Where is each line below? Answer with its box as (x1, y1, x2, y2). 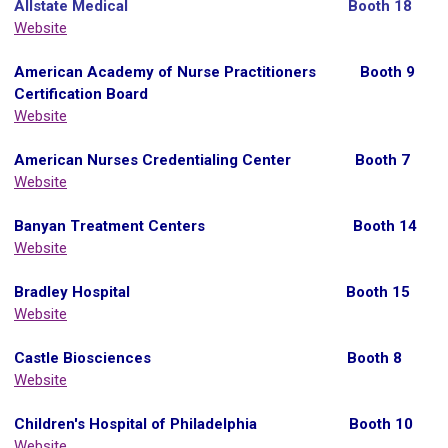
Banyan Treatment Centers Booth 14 (14, 216, 417, 235)
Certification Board (14, 84, 148, 103)
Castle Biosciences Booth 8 (14, 348, 402, 367)
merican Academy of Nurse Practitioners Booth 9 (25, 62, 415, 81)
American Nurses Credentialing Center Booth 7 (14, 150, 410, 169)
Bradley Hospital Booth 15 (14, 282, 410, 301)
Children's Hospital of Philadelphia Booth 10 (14, 414, 413, 433)
